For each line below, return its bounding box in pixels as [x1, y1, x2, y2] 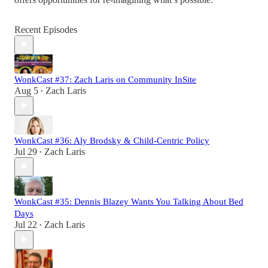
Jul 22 [14, 219, 37, 230]
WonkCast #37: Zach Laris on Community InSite [14, 74, 196, 84]
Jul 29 [14, 146, 37, 157]
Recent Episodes [14, 24, 77, 35]
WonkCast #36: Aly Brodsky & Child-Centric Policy [14, 135, 209, 145]
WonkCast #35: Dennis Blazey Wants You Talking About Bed [14, 196, 243, 206]
